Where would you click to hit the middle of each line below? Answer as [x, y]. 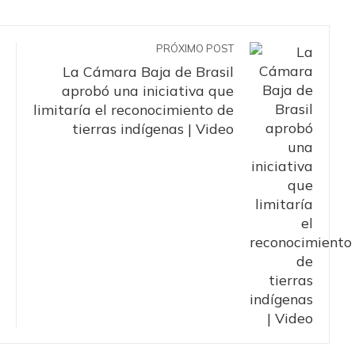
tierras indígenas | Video [153, 129]
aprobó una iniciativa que [148, 91]
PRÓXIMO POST [195, 49]
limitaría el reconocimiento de [134, 110]
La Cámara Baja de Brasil [148, 72]
